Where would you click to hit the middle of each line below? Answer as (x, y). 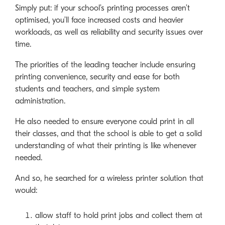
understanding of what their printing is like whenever (106, 146)
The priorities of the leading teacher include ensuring (105, 65)
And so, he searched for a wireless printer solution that (109, 179)
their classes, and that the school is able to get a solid (108, 134)
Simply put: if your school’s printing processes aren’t (102, 8)
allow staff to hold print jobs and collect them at (119, 215)
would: (26, 191)
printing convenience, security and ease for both (97, 77)
